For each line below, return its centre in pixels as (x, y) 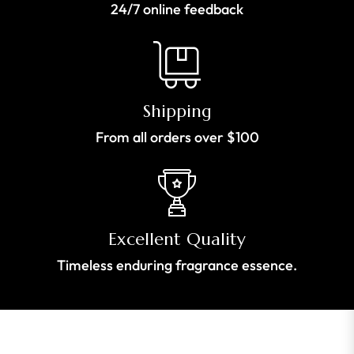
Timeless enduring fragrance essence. (177, 265)
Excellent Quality (177, 239)
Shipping (177, 111)
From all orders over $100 (177, 137)
